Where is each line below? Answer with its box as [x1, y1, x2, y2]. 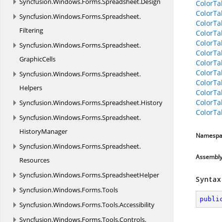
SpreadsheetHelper [102, 170, 159, 179]
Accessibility [119, 200, 155, 209]
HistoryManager [19, 127, 67, 136]
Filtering [19, 26, 43, 35]
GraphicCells [19, 55, 55, 63]
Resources [19, 156, 50, 165]
